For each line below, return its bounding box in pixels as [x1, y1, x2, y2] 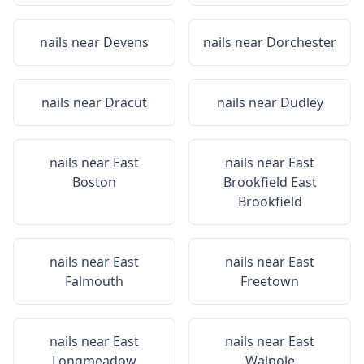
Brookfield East [223, 173, 317, 191]
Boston [72, 173, 116, 191]
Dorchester [266, 33, 336, 51]
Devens [103, 33, 149, 51]
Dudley [279, 93, 323, 111]
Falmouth [65, 272, 123, 290]
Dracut [105, 93, 147, 111]
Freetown [240, 272, 299, 290]
